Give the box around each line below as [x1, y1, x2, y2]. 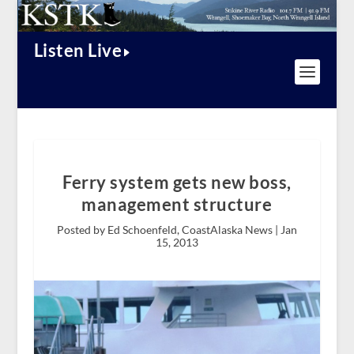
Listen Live [33, 40, 122, 62]
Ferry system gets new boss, [62, 171, 292, 194]
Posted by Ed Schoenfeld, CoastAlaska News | [56, 223, 281, 237]
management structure [81, 194, 273, 216]
